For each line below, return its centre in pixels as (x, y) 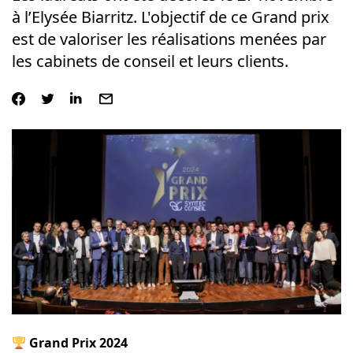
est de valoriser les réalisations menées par (169, 39)
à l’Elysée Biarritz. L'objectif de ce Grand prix (170, 17)
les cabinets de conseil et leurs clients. (150, 61)
